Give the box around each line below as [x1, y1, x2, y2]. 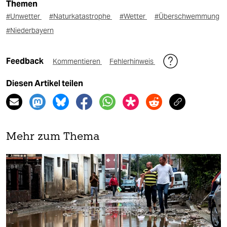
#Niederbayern [6, 26, 54, 35]
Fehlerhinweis [109, 57, 155, 66]
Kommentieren [53, 57, 102, 66]
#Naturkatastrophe [49, 12, 112, 21]
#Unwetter [6, 12, 42, 21]
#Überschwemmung [155, 12, 219, 21]
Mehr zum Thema [6, 132, 100, 143]
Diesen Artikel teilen [6, 79, 83, 89]
